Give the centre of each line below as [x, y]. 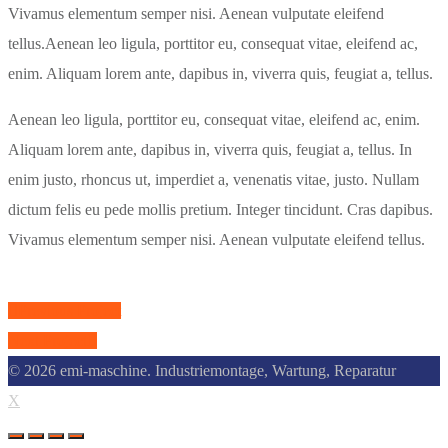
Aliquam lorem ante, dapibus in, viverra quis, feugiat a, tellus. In [210, 150]
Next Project [47, 341]
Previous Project [69, 311]
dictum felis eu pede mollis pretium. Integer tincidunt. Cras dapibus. [220, 210]
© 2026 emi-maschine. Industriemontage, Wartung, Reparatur [202, 371]
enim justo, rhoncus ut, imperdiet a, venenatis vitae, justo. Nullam [213, 180]
